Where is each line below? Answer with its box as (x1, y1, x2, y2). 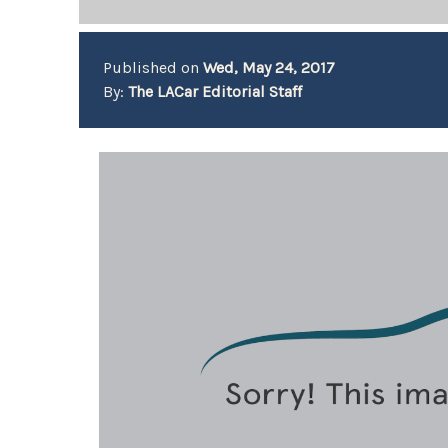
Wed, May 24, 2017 (203, 58, 336, 77)
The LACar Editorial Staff (128, 82, 303, 101)
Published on (103, 58, 204, 77)
